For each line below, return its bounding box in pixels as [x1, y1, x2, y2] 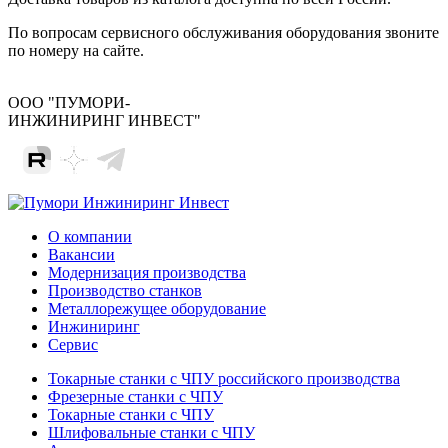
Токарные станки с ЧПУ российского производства [48, 369, 400, 387]
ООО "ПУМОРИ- [8, 93, 130, 111]
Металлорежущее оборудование [48, 299, 266, 317]
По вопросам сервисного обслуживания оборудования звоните [8, 23, 439, 41]
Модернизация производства [48, 263, 246, 281]
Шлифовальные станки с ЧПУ [48, 423, 255, 441]
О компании [48, 227, 132, 245]
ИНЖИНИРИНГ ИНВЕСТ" [8, 111, 201, 129]
